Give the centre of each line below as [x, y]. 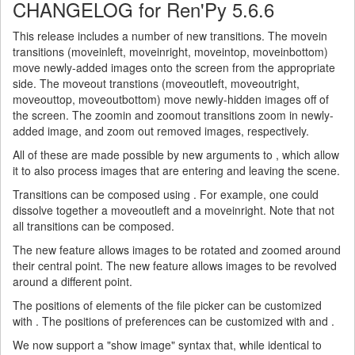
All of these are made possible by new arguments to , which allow [176, 155]
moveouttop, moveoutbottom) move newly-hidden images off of [171, 99]
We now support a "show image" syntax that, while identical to [167, 345]
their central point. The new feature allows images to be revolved [175, 265]
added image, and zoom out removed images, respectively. [161, 131]
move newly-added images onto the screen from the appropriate [174, 67]
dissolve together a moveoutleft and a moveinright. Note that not [174, 210]
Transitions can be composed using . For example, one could [166, 194]
